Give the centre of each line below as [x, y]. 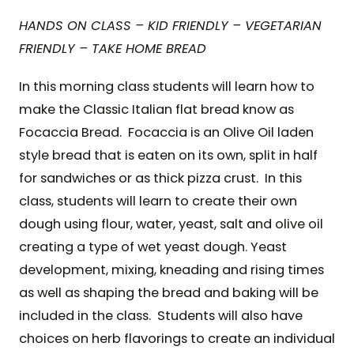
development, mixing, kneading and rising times [171, 270]
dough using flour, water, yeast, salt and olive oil [171, 224]
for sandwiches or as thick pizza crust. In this [160, 179]
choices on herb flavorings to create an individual [177, 339]
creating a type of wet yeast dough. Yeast [153, 247]
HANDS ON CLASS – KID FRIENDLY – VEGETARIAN [170, 25]
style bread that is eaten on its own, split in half [168, 156]
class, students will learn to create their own [158, 201]
